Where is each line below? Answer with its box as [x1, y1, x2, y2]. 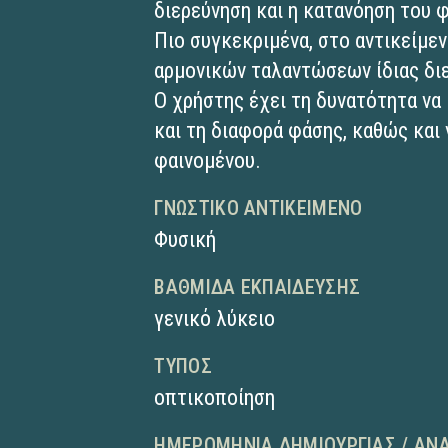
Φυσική [154, 227, 217, 252]
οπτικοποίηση [154, 385, 276, 410]
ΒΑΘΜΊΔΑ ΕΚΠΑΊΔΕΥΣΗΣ [154, 275, 361, 299]
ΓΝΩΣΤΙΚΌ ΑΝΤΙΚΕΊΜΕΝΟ [154, 196, 363, 220]
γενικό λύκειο [154, 306, 276, 331]
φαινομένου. [154, 148, 262, 173]
